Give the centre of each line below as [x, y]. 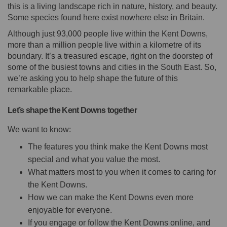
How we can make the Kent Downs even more [111, 197]
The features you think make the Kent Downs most [118, 146]
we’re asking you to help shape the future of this [93, 78]
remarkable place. [40, 89]
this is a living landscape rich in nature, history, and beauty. [112, 6]
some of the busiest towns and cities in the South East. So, [112, 67]
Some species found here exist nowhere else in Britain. [106, 17]
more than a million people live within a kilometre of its [104, 45]
